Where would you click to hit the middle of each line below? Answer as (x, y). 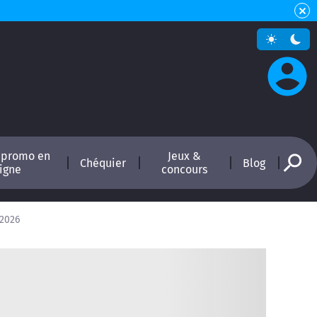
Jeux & (184, 156)
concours (184, 169)
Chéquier (103, 163)
